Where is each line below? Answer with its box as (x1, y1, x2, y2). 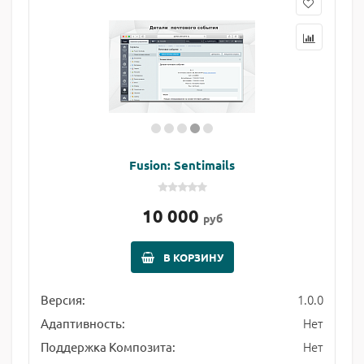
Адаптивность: (41, 315, 125, 331)
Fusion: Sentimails (129, 157, 235, 173)
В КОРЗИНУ (162, 250, 223, 264)
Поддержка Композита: (41, 339, 175, 354)
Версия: (41, 292, 85, 307)
